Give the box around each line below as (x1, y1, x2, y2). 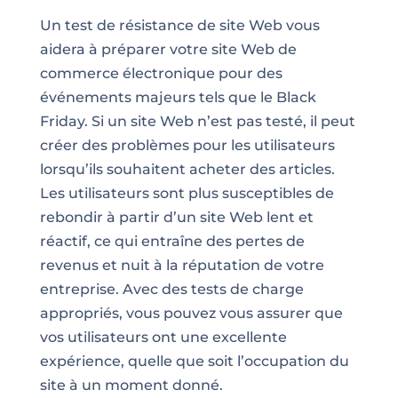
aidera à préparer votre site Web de (39, 41, 297, 58)
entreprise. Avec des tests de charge (39, 281, 304, 298)
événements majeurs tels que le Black (39, 89, 316, 106)
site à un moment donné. (39, 377, 223, 394)
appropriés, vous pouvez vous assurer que (39, 305, 343, 322)
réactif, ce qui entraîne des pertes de (39, 233, 305, 250)
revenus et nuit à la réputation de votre (39, 257, 324, 274)
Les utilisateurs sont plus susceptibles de (39, 185, 334, 202)
